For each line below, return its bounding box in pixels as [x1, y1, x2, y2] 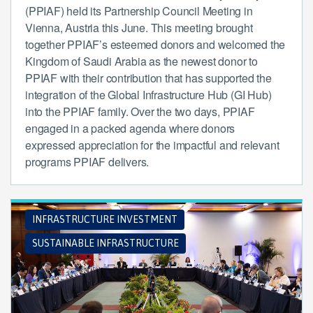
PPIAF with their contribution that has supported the [25, 69, 272, 86]
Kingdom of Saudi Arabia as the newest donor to [25, 52, 258, 69]
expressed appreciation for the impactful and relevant [25, 136, 279, 153]
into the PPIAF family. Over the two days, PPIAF [25, 103, 255, 119]
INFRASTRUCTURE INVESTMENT [32, 213, 177, 225]
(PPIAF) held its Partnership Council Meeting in [25, 2, 253, 19]
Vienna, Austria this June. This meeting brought [25, 19, 253, 36]
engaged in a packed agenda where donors [25, 119, 235, 136]
